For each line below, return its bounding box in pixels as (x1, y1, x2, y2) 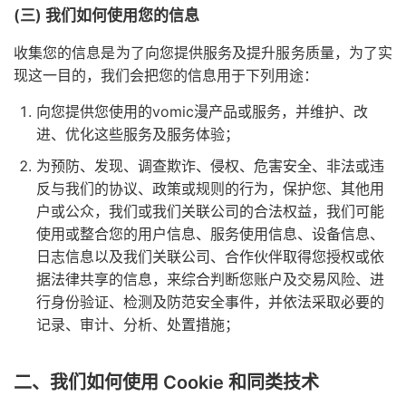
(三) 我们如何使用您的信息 (14, 6, 199, 24)
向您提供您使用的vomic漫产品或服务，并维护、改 (36, 102, 368, 121)
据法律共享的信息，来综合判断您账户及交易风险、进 (36, 270, 384, 288)
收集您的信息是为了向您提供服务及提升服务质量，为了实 (14, 43, 392, 62)
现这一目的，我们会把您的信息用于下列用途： (14, 66, 318, 84)
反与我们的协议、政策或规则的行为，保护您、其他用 (36, 179, 384, 198)
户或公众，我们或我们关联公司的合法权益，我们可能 (36, 202, 384, 220)
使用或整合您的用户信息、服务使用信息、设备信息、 (36, 225, 384, 243)
